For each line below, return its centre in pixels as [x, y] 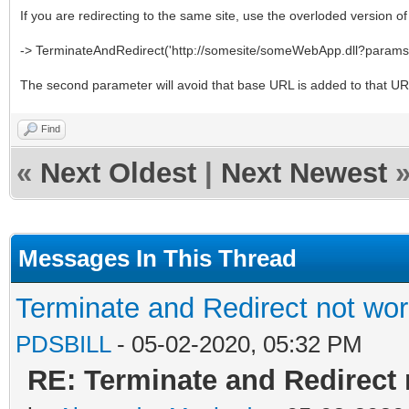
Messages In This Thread [157, 258]
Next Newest [304, 173]
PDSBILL [63, 344]
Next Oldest [118, 173]
